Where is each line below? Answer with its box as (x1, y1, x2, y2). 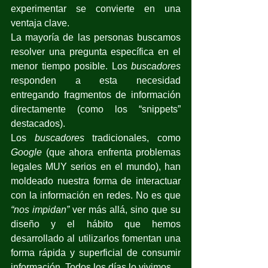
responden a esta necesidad (11, 75, 181, 86)
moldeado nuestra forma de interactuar (11, 175, 181, 186)
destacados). (11, 118, 65, 129)
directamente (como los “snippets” (11, 103, 181, 114)
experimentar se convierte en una (11, 3, 181, 14)
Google (11, 147, 42, 157)
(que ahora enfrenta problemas (42, 147, 181, 157)
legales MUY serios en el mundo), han (11, 161, 181, 172)
